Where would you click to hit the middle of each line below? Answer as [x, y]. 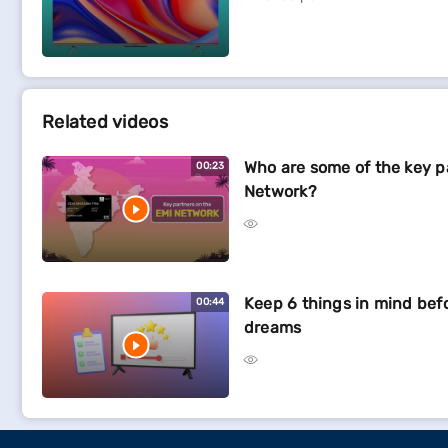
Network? [280, 191]
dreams [273, 327]
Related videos [105, 122]
